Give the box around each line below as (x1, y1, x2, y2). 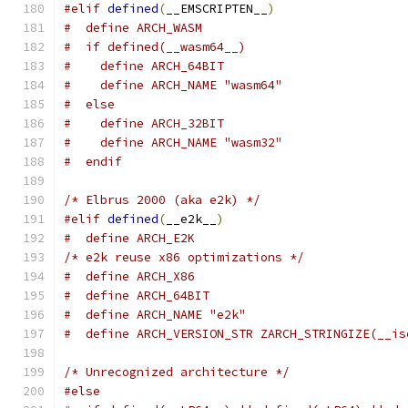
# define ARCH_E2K (64, 230, 195, 246)
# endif (64, 154, 122, 169)
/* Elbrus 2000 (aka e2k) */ (64, 192, 260, 208)
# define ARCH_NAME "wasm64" (64, 77, 282, 93)
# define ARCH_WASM (64, 20, 202, 36)
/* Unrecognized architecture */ (64, 364, 290, 380)
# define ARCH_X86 (64, 269, 195, 284)
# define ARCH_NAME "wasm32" (64, 135, 282, 150)
